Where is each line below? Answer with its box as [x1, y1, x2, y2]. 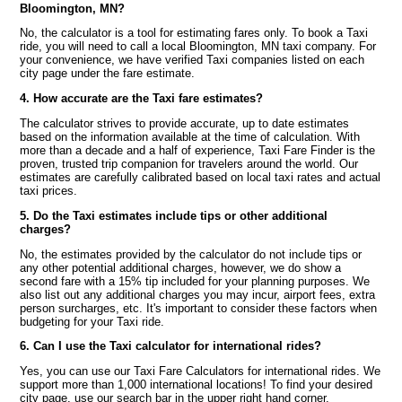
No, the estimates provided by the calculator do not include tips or [20, 247, 363, 261]
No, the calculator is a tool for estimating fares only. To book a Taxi [20, 26, 369, 40]
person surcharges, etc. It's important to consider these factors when [20, 301, 378, 315]
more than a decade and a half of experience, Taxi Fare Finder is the [20, 144, 376, 158]
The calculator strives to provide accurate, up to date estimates [20, 117, 350, 131]
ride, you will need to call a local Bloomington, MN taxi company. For [20, 39, 377, 54]
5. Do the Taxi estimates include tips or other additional [20, 208, 328, 223]
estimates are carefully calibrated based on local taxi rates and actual [20, 170, 381, 185]
